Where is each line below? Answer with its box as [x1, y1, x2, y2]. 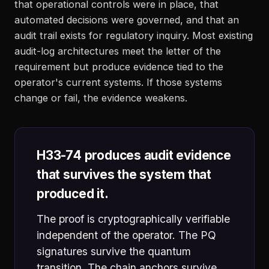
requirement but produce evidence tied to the [14, 61, 223, 73]
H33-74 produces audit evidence [37, 148, 231, 163]
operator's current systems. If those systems [14, 76, 222, 88]
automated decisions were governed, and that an [14, 14, 239, 26]
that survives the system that [37, 167, 211, 182]
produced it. [37, 186, 109, 201]
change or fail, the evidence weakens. [14, 92, 187, 104]
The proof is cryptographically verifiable [37, 213, 230, 225]
